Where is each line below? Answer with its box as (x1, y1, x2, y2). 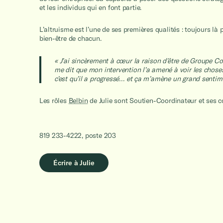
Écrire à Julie (53, 158, 95, 167)
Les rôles (39, 96, 69, 105)
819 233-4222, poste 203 (39, 131, 116, 140)
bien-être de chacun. (39, 34, 102, 43)
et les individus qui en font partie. (39, 3, 142, 12)
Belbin (68, 96, 88, 105)
